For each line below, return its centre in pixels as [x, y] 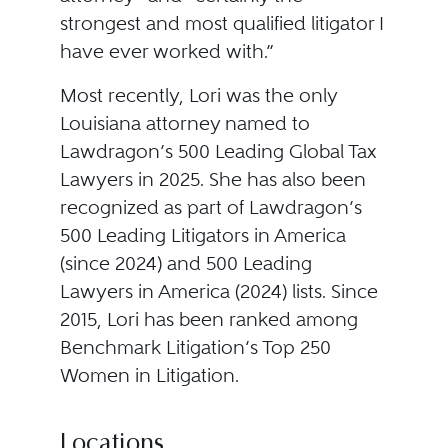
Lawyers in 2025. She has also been [212, 179]
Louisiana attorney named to [184, 123]
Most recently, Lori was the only [198, 95]
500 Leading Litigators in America [202, 235]
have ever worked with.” [166, 51]
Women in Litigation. [149, 375]
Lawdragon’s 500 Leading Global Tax [218, 151]
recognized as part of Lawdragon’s [210, 207]
